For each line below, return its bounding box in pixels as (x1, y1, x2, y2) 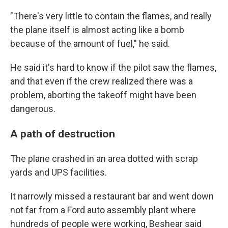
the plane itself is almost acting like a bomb (10, 24, 184, 35)
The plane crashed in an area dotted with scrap (10, 153, 198, 164)
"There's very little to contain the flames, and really (10, 11, 212, 21)
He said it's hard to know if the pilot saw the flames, (10, 62, 216, 73)
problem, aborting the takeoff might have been (10, 90, 196, 100)
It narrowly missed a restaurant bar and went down (10, 191, 214, 202)
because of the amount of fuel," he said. (10, 38, 170, 49)
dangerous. (10, 103, 55, 114)
